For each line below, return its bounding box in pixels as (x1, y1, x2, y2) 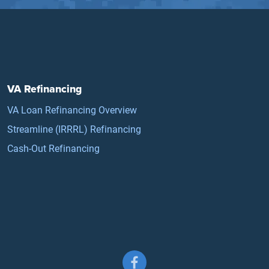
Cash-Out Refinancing (7, 141, 100, 154)
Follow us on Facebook (122, 252, 220, 265)
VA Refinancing (7, 80, 82, 97)
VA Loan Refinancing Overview (7, 103, 138, 116)
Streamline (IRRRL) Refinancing (7, 122, 142, 135)
